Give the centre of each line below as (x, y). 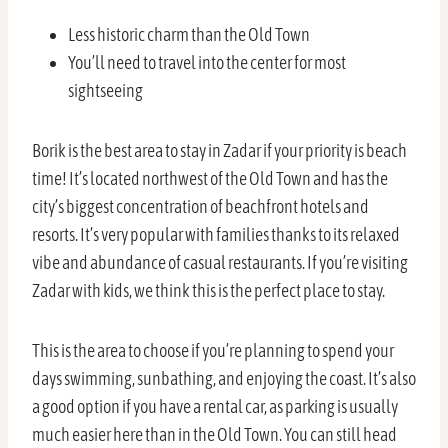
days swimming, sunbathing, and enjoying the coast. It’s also (224, 379)
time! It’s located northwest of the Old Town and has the (210, 179)
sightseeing (105, 91)
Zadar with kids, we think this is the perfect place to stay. (208, 291)
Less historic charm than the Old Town (189, 35)
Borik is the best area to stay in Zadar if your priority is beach (219, 151)
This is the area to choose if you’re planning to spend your (213, 351)
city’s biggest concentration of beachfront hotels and (200, 207)
